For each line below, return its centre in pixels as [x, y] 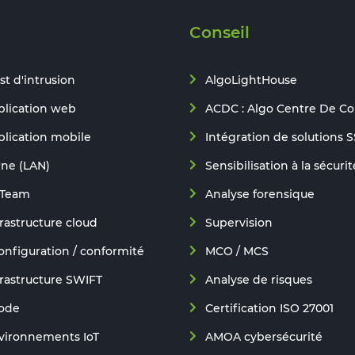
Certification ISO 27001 [269, 308]
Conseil [219, 32]
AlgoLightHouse [251, 80]
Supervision [239, 223]
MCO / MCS [237, 251]
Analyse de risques [259, 280]
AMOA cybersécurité [264, 337]
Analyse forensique [260, 194]
